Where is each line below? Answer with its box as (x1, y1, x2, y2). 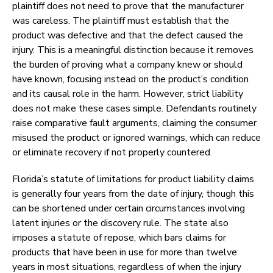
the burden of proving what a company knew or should (12, 58, 243, 72)
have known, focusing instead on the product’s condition (12, 73, 249, 87)
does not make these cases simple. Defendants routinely (12, 102, 257, 116)
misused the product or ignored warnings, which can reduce (12, 131, 261, 145)
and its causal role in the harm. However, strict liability (12, 87, 243, 101)
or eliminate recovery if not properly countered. (12, 146, 212, 160)
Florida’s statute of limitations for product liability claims (12, 172, 254, 186)
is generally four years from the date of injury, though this (12, 187, 254, 201)
